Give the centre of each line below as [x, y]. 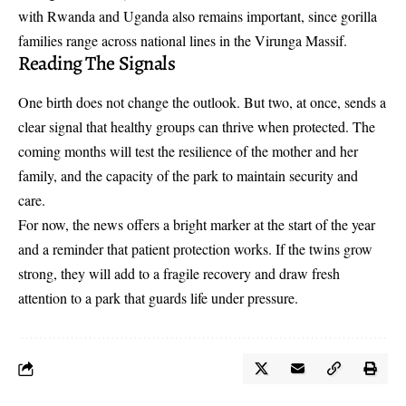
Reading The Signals [97, 64]
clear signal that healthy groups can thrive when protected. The [197, 127]
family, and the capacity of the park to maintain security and [188, 176]
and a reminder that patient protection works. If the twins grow [195, 249]
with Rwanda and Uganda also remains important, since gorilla [198, 16]
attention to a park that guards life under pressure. [158, 298]
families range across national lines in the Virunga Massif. [183, 41]
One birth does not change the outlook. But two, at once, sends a [202, 102]
